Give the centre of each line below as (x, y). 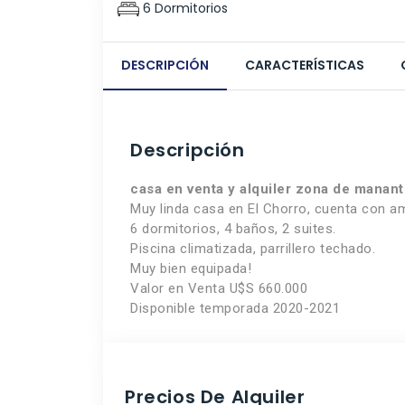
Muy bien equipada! (191, 269)
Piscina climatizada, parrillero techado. (253, 249)
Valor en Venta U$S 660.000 (219, 289)
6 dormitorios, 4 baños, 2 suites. (233, 229)
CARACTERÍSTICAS (305, 66)
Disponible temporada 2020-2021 (235, 309)
